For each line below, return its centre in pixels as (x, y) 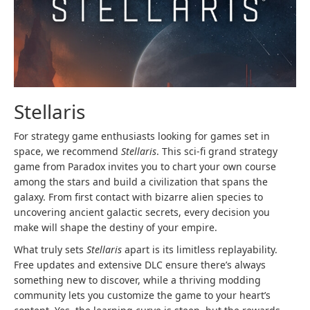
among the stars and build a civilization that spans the (141, 182)
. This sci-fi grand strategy (217, 152)
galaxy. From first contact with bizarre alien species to (138, 197)
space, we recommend (67, 152)
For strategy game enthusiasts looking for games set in (142, 136)
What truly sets (50, 250)
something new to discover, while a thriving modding (137, 280)
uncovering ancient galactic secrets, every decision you (142, 212)
